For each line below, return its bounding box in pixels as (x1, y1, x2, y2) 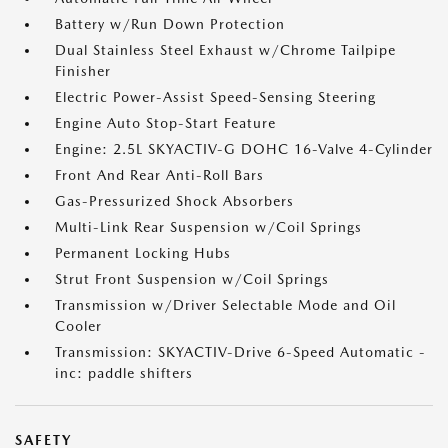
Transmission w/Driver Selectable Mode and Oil (55, 297, 396, 313)
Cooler (55, 318, 102, 334)
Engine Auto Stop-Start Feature (55, 115, 276, 131)
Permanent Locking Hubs (55, 245, 231, 261)
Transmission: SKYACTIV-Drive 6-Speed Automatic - (55, 344, 426, 360)
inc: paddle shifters (55, 365, 193, 381)
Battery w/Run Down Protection (55, 16, 285, 32)
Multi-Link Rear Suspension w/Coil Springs (55, 219, 362, 235)
